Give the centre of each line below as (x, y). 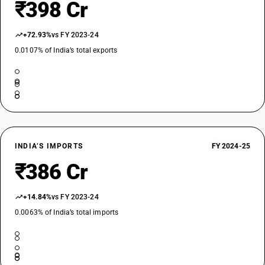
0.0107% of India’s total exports (66, 50)
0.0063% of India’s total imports (67, 212)
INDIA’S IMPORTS (49, 146)
